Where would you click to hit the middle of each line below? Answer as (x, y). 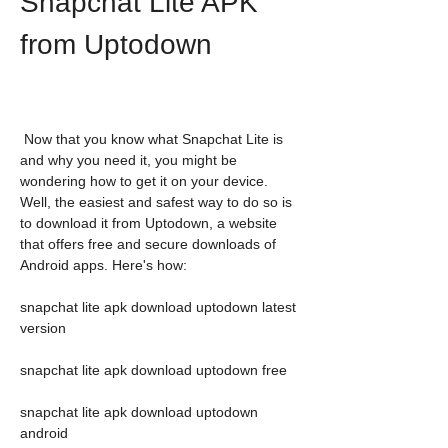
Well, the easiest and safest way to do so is (156, 202)
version (43, 328)
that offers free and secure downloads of (148, 244)
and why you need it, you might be (128, 160)
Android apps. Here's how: (103, 265)
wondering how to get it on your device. (144, 181)
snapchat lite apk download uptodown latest (158, 307)
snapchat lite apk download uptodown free (153, 370)
